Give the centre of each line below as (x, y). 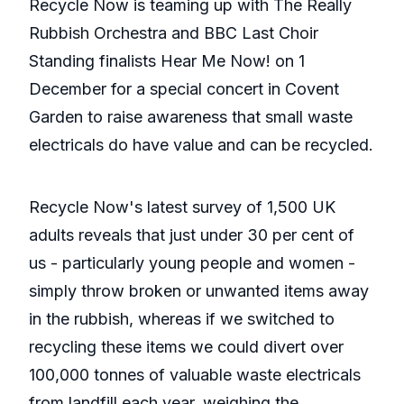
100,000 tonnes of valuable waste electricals (195, 375)
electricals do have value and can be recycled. (201, 145)
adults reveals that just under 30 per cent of (192, 235)
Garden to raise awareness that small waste (191, 117)
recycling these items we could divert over (186, 347)
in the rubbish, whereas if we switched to (182, 319)
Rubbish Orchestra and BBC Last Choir (174, 33)
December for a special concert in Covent (184, 89)
